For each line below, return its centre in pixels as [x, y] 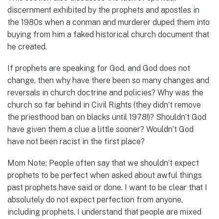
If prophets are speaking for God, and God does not [99, 68]
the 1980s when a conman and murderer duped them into [109, 22]
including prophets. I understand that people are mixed [104, 212]
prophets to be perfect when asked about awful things [105, 175]
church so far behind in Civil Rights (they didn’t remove [104, 105]
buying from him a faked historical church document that [108, 34]
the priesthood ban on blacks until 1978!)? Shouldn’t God [107, 117]
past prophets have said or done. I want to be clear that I [107, 187]
